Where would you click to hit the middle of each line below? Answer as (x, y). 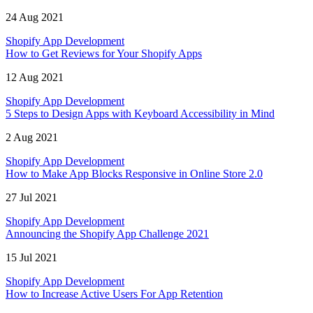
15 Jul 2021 (31, 258)
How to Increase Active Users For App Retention (114, 294)
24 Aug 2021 (35, 17)
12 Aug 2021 (35, 78)
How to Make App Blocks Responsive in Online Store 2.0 (134, 174)
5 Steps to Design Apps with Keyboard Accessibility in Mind (140, 114)
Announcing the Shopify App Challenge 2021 (107, 234)
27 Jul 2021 (31, 198)
